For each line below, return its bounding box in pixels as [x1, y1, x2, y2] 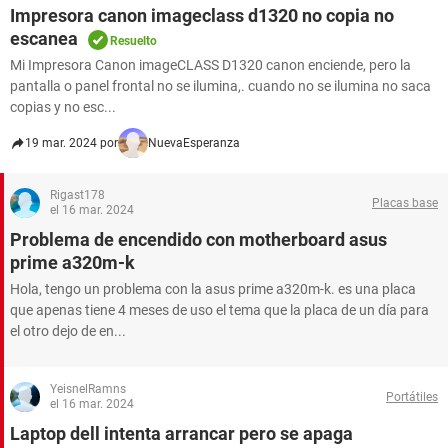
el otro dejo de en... [10, 323, 126, 339]
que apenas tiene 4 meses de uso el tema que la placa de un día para [10, 302, 429, 318]
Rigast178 [50, 188, 105, 202]
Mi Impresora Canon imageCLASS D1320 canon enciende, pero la [10, 57, 411, 73]
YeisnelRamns [50, 382, 126, 396]
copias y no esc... [10, 99, 116, 115]
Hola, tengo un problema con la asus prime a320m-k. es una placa [10, 281, 416, 297]
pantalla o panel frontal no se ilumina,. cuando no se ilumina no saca [10, 78, 431, 94]
